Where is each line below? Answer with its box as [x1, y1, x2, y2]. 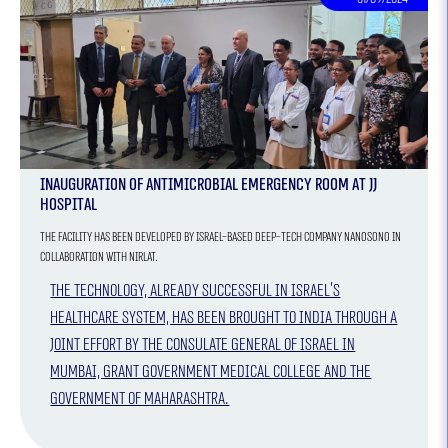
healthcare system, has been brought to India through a [50, 306, 398, 328]
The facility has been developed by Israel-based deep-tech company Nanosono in [40, 228, 402, 245]
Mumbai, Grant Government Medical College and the [50, 360, 372, 382]
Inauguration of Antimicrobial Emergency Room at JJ [40, 173, 378, 195]
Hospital [40, 193, 98, 215]
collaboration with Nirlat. [40, 248, 159, 265]
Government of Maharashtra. [50, 387, 230, 409]
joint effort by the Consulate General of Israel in [50, 333, 356, 355]
